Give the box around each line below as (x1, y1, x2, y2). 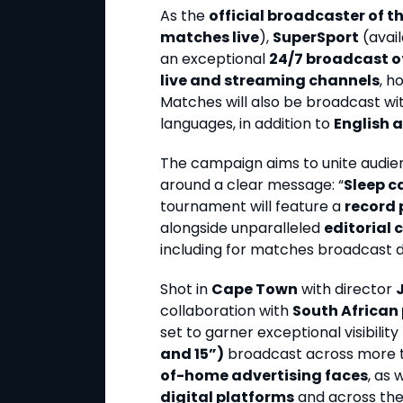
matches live (160, 27, 259, 49)
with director (298, 279, 396, 300)
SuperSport (273, 27, 359, 49)
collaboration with (160, 300, 292, 322)
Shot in (160, 279, 211, 300)
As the (160, 5, 209, 27)
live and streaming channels (160, 70, 380, 92)
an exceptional (160, 49, 269, 70)
